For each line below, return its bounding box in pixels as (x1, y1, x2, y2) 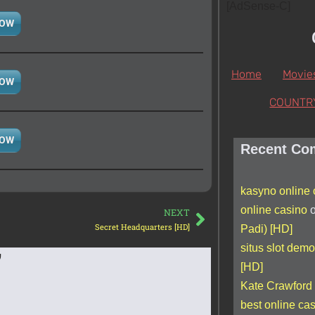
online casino (240, 204, 307, 217)
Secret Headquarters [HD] (94, 221, 190, 232)
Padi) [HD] (240, 223, 292, 236)
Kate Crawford (240, 280, 312, 292)
